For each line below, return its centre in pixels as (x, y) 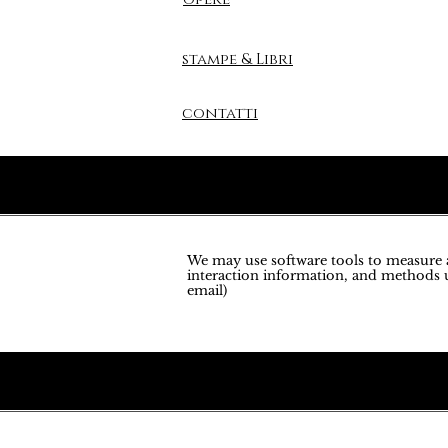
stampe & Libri (237, 59)
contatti (220, 113)
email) (207, 290)
